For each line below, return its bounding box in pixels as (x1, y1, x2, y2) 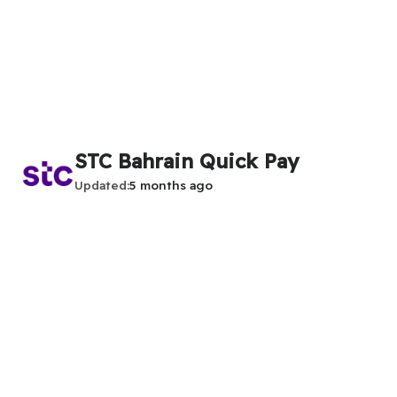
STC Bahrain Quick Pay (74, 149, 299, 174)
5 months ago (129, 177, 213, 192)
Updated (74, 177, 127, 192)
